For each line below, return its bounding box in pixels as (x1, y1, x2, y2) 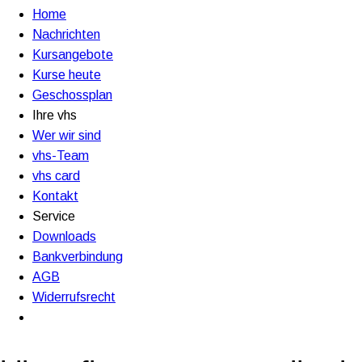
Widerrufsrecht (32, 289, 116, 304)
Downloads (32, 229, 96, 243)
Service (32, 208, 75, 223)
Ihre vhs (32, 107, 77, 122)
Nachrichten (32, 27, 100, 41)
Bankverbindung (32, 249, 123, 263)
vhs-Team (32, 148, 89, 162)
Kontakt (32, 188, 78, 203)
